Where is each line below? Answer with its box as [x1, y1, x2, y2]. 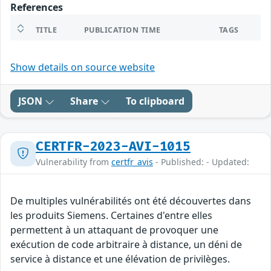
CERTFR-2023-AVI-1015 [36, 139, 191, 155]
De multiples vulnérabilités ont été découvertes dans [10, 194, 251, 208]
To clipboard [126, 94, 184, 108]
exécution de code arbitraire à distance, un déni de [10, 238, 242, 252]
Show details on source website [10, 60, 155, 74]
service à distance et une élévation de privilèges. [10, 252, 230, 266]
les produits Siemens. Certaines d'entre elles [10, 209, 212, 223]
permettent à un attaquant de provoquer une [10, 223, 218, 237]
